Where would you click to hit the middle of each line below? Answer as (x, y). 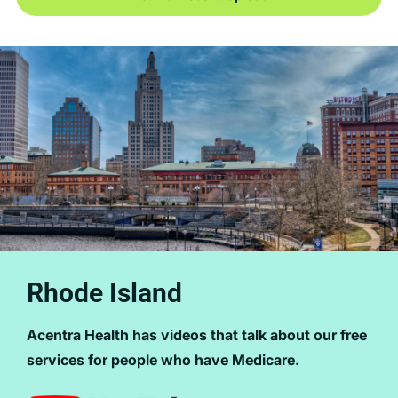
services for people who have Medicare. (163, 360)
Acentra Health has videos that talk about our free (197, 335)
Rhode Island (104, 293)
